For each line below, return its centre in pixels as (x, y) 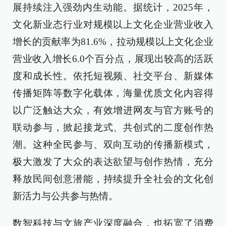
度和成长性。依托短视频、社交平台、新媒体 (113, 76)
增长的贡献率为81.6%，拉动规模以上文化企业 (113, 42)
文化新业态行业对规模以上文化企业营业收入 (113, 24)
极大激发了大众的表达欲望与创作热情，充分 (113, 162)
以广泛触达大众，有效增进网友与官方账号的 (113, 110)
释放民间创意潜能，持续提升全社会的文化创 (113, 179)
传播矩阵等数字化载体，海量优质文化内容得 (113, 93)
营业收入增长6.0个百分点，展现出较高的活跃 (113, 59)
